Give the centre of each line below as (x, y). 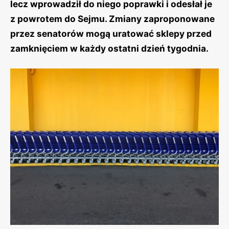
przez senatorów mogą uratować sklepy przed (111, 33)
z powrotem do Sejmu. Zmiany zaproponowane (112, 19)
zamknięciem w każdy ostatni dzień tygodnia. (109, 48)
